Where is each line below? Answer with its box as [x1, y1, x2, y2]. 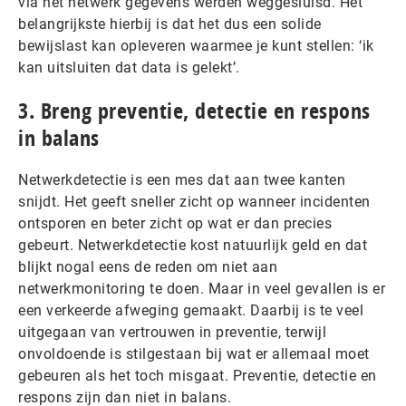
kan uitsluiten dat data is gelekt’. [18, 58, 244, 76]
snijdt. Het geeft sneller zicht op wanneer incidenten [18, 192, 371, 210]
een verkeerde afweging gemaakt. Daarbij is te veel [18, 301, 363, 319]
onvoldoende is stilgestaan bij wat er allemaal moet [18, 344, 370, 362]
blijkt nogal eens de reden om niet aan [18, 257, 277, 275]
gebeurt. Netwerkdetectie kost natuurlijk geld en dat [18, 236, 367, 254]
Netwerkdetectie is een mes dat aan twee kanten [18, 170, 345, 188]
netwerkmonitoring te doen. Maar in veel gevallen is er [18, 279, 385, 297]
